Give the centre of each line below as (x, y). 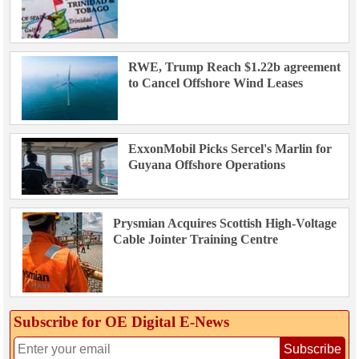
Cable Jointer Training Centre (196, 240)
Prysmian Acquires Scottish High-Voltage (225, 224)
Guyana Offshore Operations (206, 164)
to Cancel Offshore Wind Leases (215, 83)
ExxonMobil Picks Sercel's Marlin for (230, 148)
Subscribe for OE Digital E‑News (121, 322)
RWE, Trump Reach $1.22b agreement (234, 67)
